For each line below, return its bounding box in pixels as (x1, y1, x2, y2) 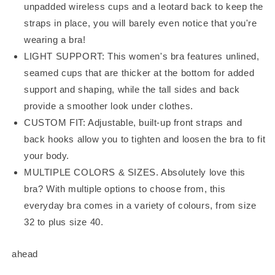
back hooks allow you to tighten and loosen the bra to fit (24, 134, 266, 145)
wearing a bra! (24, 34, 86, 45)
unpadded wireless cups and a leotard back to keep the (24, 1, 263, 12)
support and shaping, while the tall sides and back (24, 84, 241, 95)
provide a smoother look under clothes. (24, 101, 193, 112)
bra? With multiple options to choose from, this (24, 184, 226, 195)
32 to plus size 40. (24, 217, 104, 228)
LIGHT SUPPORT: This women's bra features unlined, (24, 51, 260, 62)
